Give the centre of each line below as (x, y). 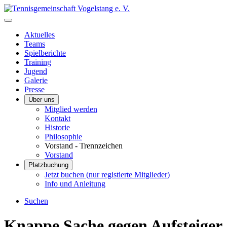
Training (38, 62)
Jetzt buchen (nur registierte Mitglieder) (107, 175)
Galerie (36, 80)
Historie (57, 127)
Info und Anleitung (75, 184)
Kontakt (58, 118)
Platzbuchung (48, 165)
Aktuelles (40, 35)
